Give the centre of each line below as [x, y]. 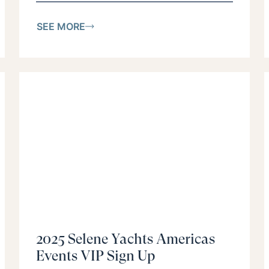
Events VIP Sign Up [95, 256]
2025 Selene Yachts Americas [125, 239]
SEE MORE [61, 26]
